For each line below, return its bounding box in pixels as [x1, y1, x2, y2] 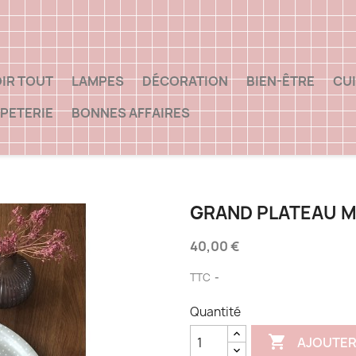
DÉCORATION [142, 72, 228, 90]
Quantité [190, 304, 241, 321]
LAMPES [72, 72, 124, 90]
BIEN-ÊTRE [246, 72, 315, 90]
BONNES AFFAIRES [72, 103, 190, 122]
